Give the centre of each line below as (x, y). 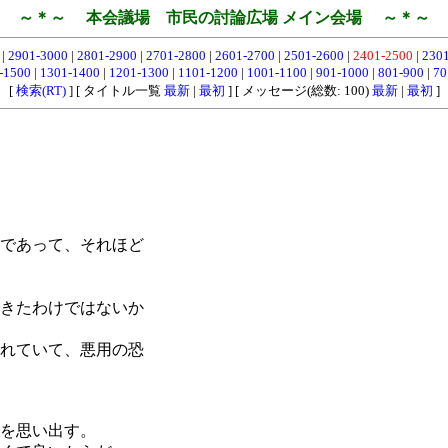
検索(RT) (40, 90)
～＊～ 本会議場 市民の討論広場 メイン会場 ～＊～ (224, 17)
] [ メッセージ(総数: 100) (298, 90)
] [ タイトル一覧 (114, 90)
